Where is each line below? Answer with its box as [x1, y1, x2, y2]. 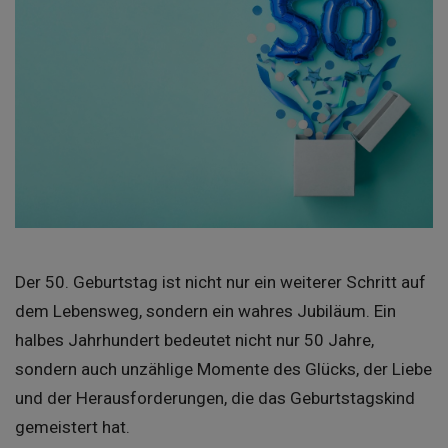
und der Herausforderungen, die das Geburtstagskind [15, 387, 415, 408]
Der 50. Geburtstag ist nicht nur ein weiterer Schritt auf [15, 271, 426, 292]
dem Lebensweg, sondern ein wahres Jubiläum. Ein [15, 300, 396, 321]
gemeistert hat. [15, 416, 130, 437]
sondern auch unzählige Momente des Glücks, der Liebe [15, 358, 432, 379]
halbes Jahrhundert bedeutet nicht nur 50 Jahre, [15, 329, 374, 350]
